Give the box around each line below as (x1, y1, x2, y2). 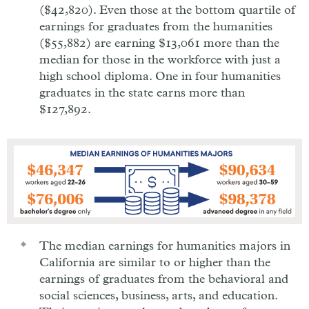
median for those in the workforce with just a (39, 54, 281, 66)
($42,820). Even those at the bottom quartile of (39, 4, 295, 17)
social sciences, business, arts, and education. (39, 289, 278, 302)
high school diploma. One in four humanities (39, 70, 281, 83)
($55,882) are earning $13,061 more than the (39, 37, 279, 50)
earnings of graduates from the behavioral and (39, 272, 288, 286)
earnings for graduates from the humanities (39, 21, 272, 33)
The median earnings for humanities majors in (39, 239, 290, 252)
